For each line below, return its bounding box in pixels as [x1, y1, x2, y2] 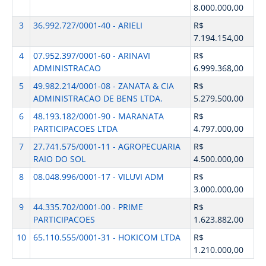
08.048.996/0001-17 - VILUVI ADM [33, 171, 164, 182]
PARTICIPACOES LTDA [33, 123, 118, 134]
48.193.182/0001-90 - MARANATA [33, 110, 164, 122]
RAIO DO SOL [33, 153, 85, 164]
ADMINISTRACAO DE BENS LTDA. [33, 93, 163, 104]
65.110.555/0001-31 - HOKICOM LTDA [33, 232, 180, 243]
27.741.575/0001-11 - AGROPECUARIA [33, 141, 180, 152]
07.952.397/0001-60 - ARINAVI [33, 50, 150, 61]
